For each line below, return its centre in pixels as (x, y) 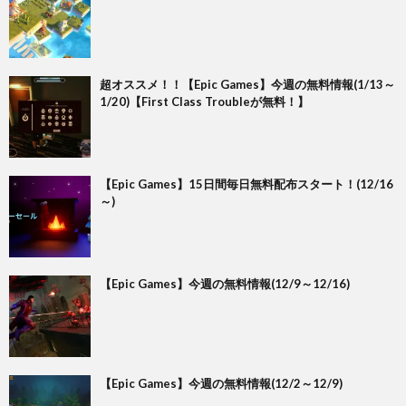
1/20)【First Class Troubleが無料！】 (204, 102)
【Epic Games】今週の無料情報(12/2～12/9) (221, 384)
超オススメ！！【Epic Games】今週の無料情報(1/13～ (247, 85)
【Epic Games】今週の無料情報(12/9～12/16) (225, 284)
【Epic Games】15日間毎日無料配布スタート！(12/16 (246, 184)
